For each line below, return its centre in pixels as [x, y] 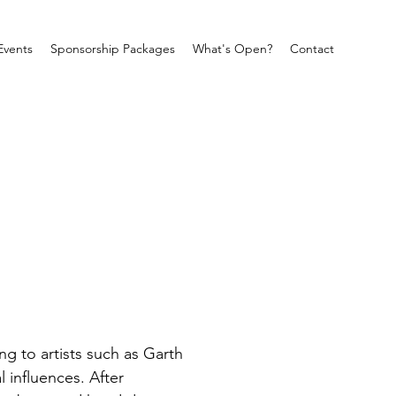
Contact [312, 49]
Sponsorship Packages [113, 49]
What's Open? [232, 49]
